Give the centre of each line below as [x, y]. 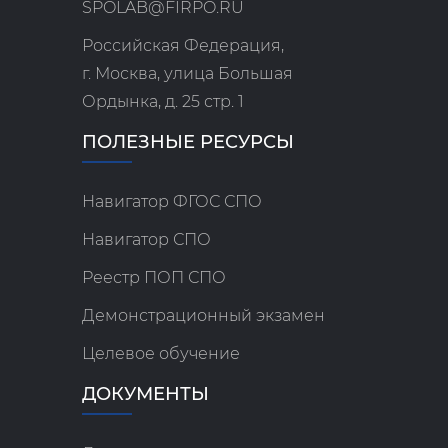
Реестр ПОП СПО [154, 278]
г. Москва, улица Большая [188, 74]
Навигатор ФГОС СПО [172, 202]
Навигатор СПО [147, 240]
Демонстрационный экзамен [204, 316]
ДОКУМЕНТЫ [146, 394]
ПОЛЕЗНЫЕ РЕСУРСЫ [188, 142]
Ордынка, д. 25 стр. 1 [163, 102]
